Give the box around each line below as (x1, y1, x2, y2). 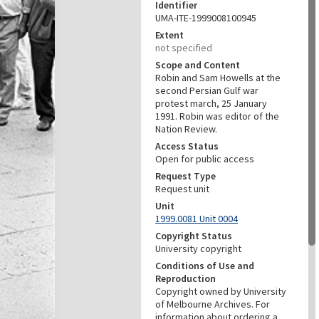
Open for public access (155, 152, 254, 165)
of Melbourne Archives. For (155, 298, 270, 310)
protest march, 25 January (155, 97, 267, 110)
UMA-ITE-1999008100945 (155, 11, 256, 24)
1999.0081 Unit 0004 (155, 212, 238, 225)
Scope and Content (155, 58, 240, 71)
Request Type (155, 169, 216, 182)
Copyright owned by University (155, 285, 286, 298)
